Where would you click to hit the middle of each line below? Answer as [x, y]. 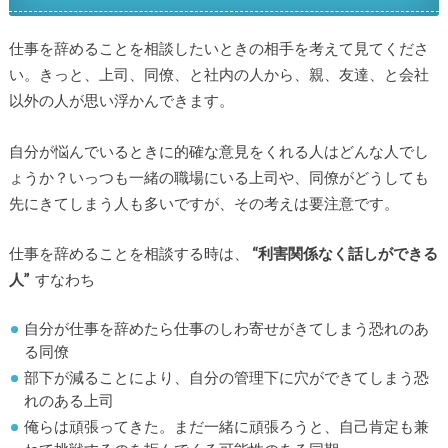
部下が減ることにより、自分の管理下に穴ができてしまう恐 [227, 376]
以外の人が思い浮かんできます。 [121, 100]
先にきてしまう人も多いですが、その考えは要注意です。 [203, 202]
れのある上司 [69, 399]
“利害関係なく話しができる [344, 253]
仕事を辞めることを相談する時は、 [130, 253]
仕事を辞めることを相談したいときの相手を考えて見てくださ [218, 48]
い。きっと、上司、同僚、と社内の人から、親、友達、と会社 [218, 74]
